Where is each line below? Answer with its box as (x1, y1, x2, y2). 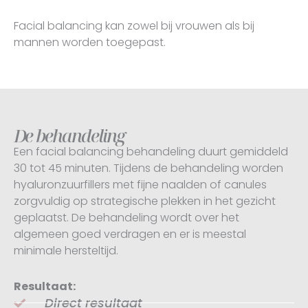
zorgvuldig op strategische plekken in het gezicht (13, 192, 276, 209)
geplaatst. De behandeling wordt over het (13, 209, 239, 225)
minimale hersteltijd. (13, 242, 118, 258)
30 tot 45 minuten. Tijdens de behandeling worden (13, 159, 283, 176)
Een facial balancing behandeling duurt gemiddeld (13, 143, 288, 159)
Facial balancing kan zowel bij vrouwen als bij (13, 18, 254, 34)
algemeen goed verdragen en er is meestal (13, 225, 246, 242)
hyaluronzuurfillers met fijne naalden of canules (13, 176, 267, 192)
